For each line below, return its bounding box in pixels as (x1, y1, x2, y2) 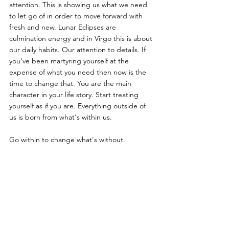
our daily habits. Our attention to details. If (9, 44, 148, 54)
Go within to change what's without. (9, 134, 125, 144)
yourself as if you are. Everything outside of (9, 101, 148, 110)
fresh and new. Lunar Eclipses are (9, 22, 118, 32)
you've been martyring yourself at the (9, 56, 131, 65)
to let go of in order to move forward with (9, 11, 145, 20)
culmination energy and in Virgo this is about (9, 33, 154, 43)
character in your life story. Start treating (9, 89, 141, 99)
